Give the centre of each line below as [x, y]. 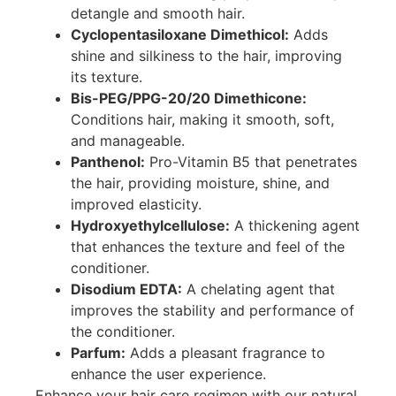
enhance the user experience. [168, 373]
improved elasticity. [136, 204]
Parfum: [98, 352]
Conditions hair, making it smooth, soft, [202, 119]
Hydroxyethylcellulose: [150, 225]
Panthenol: [108, 161]
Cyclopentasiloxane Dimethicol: [180, 34]
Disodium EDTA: [126, 289]
